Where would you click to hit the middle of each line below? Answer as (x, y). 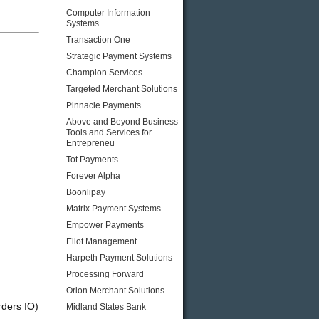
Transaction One (98, 40)
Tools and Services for (109, 132)
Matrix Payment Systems (114, 209)
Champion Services (104, 73)
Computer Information (108, 13)
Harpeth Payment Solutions (119, 258)
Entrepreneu (90, 143)
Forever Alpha (93, 176)
